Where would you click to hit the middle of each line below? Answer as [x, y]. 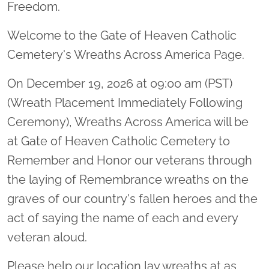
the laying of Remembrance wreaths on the [128, 180]
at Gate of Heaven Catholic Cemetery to [119, 141]
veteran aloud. [47, 237]
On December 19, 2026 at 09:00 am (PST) [120, 84]
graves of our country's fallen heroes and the [132, 199]
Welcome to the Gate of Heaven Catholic [122, 36]
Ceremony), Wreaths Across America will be [128, 122]
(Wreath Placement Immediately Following [125, 103]
